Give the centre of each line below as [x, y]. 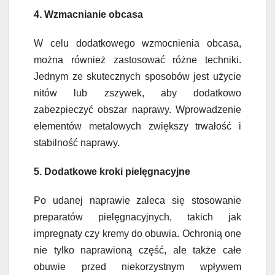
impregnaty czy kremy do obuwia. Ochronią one [137, 234]
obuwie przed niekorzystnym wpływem [137, 267]
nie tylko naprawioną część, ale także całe [137, 250]
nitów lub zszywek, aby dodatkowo [137, 93]
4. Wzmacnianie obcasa [88, 15]
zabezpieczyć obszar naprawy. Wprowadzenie [137, 110]
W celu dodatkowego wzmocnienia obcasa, [137, 44]
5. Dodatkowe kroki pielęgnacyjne [112, 172]
